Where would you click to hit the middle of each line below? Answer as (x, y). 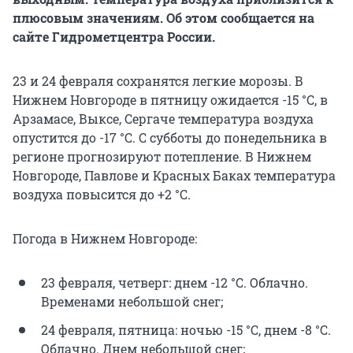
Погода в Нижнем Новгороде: (105, 239)
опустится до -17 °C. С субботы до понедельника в (170, 138)
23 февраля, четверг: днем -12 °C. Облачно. (175, 283)
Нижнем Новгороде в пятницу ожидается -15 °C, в (170, 100)
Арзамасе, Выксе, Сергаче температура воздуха (163, 119)
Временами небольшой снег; (132, 302)
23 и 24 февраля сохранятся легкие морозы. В (158, 81)
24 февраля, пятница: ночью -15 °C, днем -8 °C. (186, 330)
